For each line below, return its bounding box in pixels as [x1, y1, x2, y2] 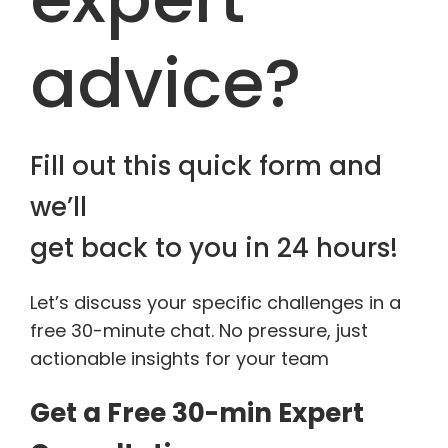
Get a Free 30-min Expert [30, 395, 364, 431]
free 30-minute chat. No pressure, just [30, 318, 368, 343]
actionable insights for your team [30, 346, 329, 371]
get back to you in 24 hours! [30, 230, 398, 266]
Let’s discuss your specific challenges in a [30, 290, 401, 315]
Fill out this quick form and [30, 148, 382, 184]
